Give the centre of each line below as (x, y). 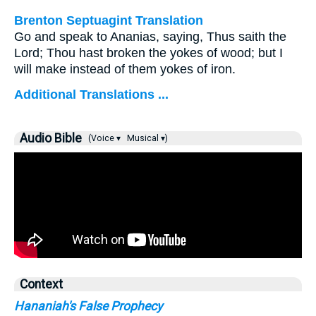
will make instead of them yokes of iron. (125, 69)
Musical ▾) (146, 138)
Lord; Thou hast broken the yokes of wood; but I (148, 53)
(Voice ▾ (103, 138)
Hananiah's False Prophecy (88, 306)
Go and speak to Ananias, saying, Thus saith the (150, 37)
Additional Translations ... (91, 95)
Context (41, 284)
